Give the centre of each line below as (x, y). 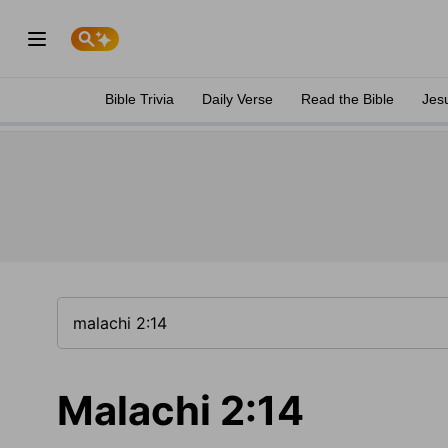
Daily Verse (237, 99)
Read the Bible (347, 99)
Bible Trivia (139, 99)
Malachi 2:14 (180, 410)
